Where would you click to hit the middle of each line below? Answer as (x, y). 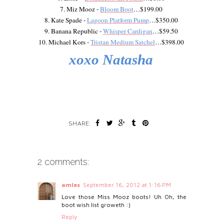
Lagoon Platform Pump (118, 20)
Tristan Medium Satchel (122, 42)
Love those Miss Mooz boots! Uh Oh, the (124, 196)
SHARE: (81, 123)
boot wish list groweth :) (96, 204)
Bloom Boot (116, 9)
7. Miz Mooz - (80, 9)
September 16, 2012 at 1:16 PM (127, 184)
